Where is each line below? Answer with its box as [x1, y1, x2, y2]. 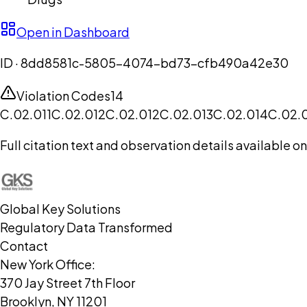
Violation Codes [16, 88, 110, 104]
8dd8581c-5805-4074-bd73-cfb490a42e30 [21, 55, 288, 71]
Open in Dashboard [16, 24, 130, 40]
